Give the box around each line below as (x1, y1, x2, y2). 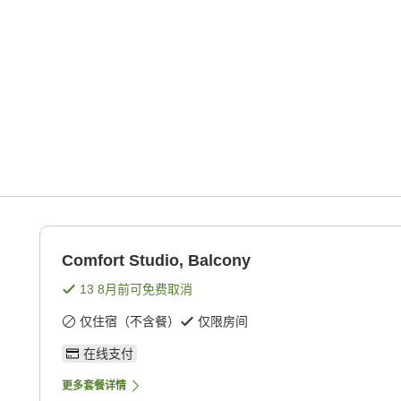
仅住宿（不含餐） (80, 314, 180, 329)
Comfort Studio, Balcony (62, 252, 251, 270)
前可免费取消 (117, 282, 192, 297)
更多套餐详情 (62, 380, 126, 393)
